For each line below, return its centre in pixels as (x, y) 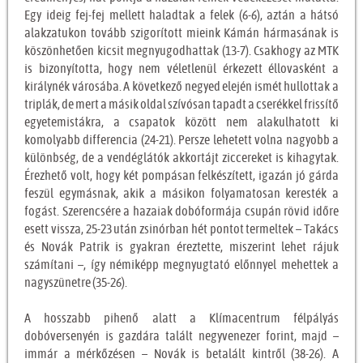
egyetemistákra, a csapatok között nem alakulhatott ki (181, 123)
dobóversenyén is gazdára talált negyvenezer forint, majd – (181, 337)
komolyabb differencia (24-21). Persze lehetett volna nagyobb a (181, 141)
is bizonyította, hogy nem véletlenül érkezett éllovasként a (181, 69)
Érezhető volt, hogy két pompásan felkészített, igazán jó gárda (181, 176)
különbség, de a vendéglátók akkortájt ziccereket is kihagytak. (181, 158)
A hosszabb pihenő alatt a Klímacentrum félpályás (181, 319)
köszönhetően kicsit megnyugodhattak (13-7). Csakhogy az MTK (181, 51)
